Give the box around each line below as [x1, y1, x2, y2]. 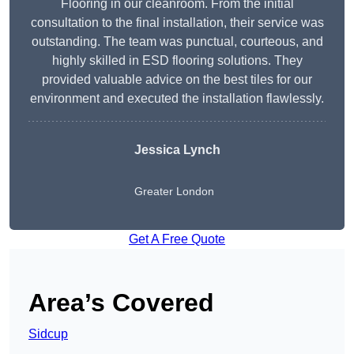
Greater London [134, 185, 214, 198]
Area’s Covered [28, 288, 214, 318]
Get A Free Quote [129, 232, 225, 247]
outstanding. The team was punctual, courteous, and [31, 35, 323, 49]
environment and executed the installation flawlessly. [30, 92, 324, 106]
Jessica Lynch [134, 143, 220, 157]
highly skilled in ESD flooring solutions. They [51, 54, 303, 68]
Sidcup [28, 327, 68, 341]
